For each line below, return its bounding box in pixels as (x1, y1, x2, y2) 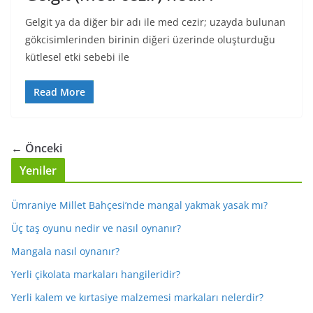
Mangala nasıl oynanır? (11, 245, 119, 258)
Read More (34, 85, 85, 99)
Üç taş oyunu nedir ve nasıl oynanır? (11, 221, 181, 235)
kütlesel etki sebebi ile (25, 50, 129, 64)
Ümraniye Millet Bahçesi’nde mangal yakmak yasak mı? (11, 198, 268, 212)
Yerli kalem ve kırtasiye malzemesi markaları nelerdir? (11, 291, 263, 304)
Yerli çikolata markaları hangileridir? (11, 268, 180, 281)
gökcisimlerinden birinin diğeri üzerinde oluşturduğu (25, 33, 275, 46)
